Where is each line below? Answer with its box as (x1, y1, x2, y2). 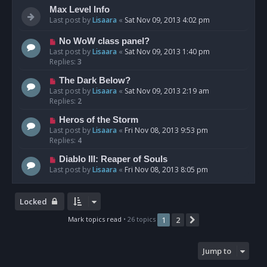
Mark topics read (68, 214, 122, 223)
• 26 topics (122, 214, 157, 223)
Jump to (203, 246, 231, 257)
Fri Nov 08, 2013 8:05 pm (125, 164, 208, 175)
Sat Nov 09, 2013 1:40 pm (125, 46, 210, 57)
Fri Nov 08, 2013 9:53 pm (125, 125, 208, 136)
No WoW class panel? (58, 36, 150, 46)
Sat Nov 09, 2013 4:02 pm (125, 15, 210, 26)
